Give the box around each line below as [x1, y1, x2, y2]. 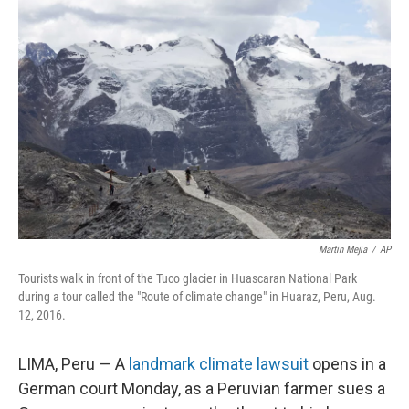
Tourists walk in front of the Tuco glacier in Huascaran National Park [18, 271, 357, 286]
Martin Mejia [319, 244, 367, 256]
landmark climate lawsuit [125, 354, 312, 373]
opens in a [312, 354, 386, 373]
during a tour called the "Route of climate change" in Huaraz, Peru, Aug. [18, 289, 376, 304]
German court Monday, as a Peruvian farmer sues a [18, 379, 385, 398]
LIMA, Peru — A [18, 354, 125, 373]
